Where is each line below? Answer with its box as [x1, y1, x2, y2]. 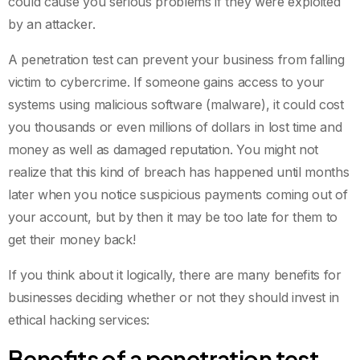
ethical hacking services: [8, 311, 153, 328]
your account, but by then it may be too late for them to [8, 208, 338, 225]
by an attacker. [8, 15, 99, 32]
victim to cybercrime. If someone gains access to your [8, 73, 325, 90]
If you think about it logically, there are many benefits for [8, 266, 342, 283]
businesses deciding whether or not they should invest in [8, 288, 340, 305]
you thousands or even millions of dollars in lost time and [8, 118, 342, 135]
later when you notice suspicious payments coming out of [8, 186, 348, 202]
